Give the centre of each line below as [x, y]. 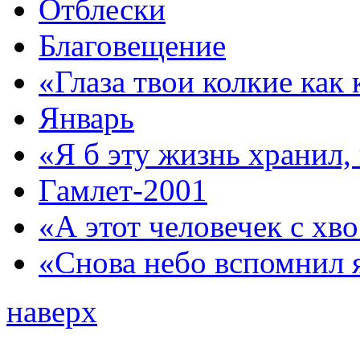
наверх [52, 311]
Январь [86, 117]
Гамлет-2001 [123, 190]
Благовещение [132, 45]
